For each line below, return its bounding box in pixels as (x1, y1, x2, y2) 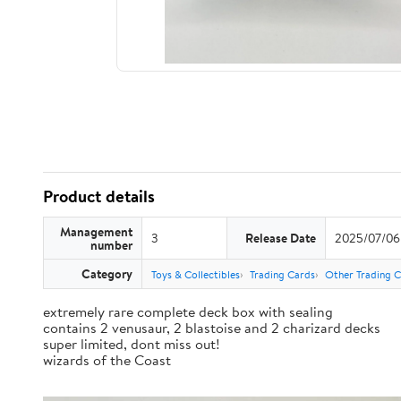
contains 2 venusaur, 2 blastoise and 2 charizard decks (43, 318, 380, 337)
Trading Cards (250, 267, 315, 282)
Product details (43, 184, 155, 208)
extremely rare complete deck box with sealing (43, 302, 333, 321)
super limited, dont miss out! (43, 334, 220, 354)
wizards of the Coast (43, 350, 171, 370)
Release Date (245, 229, 316, 246)
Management (60, 223, 132, 240)
